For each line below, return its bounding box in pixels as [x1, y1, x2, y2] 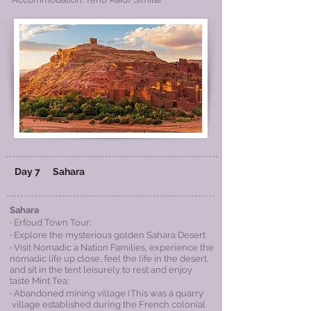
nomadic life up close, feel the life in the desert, [10, 253, 209, 264]
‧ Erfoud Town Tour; [10, 217, 92, 228]
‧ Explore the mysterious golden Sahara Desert [10, 230, 205, 240]
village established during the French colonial [10, 299, 205, 310]
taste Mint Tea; [10, 276, 69, 286]
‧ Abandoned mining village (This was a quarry [10, 288, 203, 299]
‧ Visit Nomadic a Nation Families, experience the [10, 242, 214, 253]
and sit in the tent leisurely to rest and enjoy [10, 264, 192, 275]
